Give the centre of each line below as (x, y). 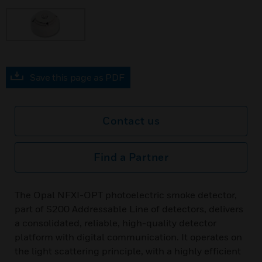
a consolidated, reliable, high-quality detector (116, 223)
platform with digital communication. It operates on (128, 237)
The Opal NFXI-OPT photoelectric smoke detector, (126, 195)
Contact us (131, 121)
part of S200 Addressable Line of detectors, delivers (129, 209)
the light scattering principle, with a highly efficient (128, 251)
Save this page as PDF (77, 77)
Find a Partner (131, 157)
